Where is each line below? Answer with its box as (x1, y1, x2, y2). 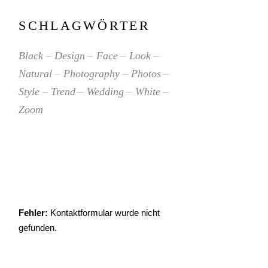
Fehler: (19, 208, 48, 218)
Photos (131, 68, 162, 80)
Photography (63, 68, 120, 80)
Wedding (87, 86, 124, 98)
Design (54, 50, 86, 62)
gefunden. (19, 223, 57, 233)
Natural (19, 68, 53, 80)
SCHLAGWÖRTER (19, 18, 150, 33)
